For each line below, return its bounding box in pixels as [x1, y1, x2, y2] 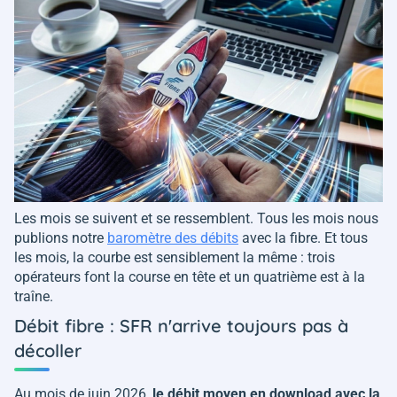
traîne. [14, 288, 53, 305]
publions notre [14, 230, 107, 246]
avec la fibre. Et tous [238, 230, 368, 246]
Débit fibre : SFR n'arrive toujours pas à [14, 315, 348, 337]
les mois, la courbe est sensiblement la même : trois [14, 249, 335, 266]
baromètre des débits [107, 230, 238, 246]
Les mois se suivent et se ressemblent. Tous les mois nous [14, 210, 378, 227]
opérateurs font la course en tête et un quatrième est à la [14, 269, 365, 285]
